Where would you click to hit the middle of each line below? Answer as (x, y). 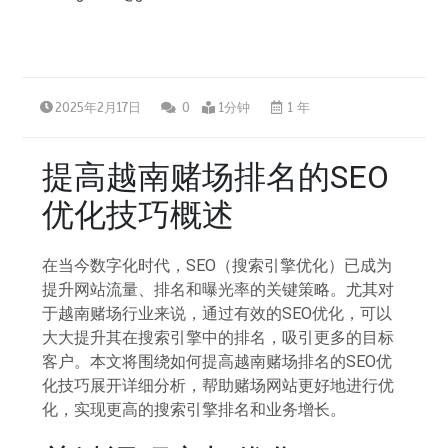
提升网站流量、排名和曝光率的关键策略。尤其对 (218, 289)
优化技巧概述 (138, 214)
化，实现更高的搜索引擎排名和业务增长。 (194, 409)
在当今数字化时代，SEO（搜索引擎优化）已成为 (217, 265)
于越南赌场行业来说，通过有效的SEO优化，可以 (217, 313)
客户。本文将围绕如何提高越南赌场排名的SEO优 (217, 361)
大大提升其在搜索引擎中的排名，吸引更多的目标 (218, 337)
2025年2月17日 (98, 107)
